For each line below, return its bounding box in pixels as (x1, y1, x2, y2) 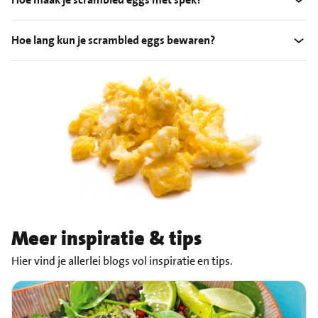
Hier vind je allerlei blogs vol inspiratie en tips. (11, 253, 233, 268)
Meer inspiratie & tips (11, 225, 202, 251)
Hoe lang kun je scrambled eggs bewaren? (11, 33, 215, 48)
